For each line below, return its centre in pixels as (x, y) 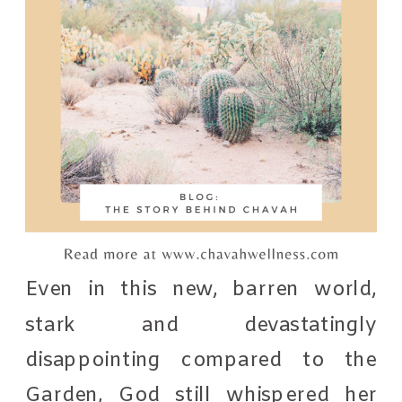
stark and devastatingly (201, 325)
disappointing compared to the (201, 360)
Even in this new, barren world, (201, 289)
